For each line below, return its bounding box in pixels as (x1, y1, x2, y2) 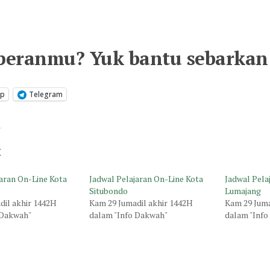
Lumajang (225, 185, 262, 197)
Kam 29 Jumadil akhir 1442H (89, 197, 193, 209)
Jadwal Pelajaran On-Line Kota (89, 173, 203, 185)
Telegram (29, 89, 63, 100)
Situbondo (89, 185, 128, 197)
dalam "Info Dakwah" (89, 209, 168, 221)
